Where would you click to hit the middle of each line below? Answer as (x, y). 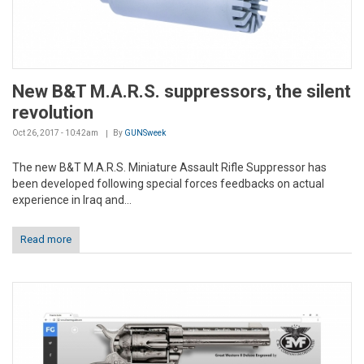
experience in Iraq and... (72, 200)
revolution (53, 113)
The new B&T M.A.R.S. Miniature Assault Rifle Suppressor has (169, 168)
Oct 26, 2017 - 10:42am (55, 133)
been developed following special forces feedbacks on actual (168, 184)
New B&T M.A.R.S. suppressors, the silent (182, 92)
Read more (46, 240)
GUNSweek (145, 133)
